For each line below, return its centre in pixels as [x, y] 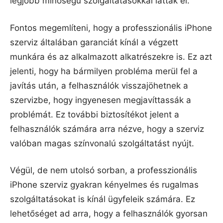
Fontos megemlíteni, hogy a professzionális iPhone [111, 28]
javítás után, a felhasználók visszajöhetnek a [99, 85]
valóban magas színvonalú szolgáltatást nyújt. [102, 143]
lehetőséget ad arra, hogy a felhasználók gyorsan [109, 214]
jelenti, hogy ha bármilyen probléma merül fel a [104, 71]
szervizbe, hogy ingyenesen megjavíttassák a [101, 100]
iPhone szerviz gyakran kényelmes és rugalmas [104, 185]
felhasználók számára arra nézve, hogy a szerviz [107, 129]
